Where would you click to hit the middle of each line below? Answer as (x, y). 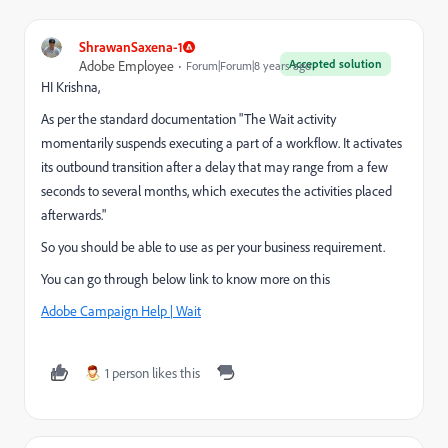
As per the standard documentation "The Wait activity (188, 118)
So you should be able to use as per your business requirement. (213, 246)
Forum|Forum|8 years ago (248, 65)
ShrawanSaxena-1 (131, 46)
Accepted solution (335, 63)
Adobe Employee (126, 65)
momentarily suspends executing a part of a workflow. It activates (221, 142)
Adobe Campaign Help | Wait (121, 310)
